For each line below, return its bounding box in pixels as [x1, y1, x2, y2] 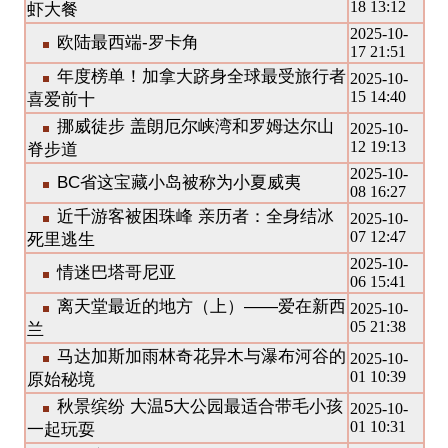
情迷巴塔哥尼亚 [56, 263, 176, 282]
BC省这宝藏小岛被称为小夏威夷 [56, 173, 301, 192]
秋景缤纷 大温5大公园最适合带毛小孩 [56, 397, 343, 416]
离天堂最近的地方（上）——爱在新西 [56, 297, 346, 316]
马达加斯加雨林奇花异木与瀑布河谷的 [56, 347, 346, 366]
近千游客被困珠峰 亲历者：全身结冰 [56, 207, 334, 226]
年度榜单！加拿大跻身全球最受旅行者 [56, 67, 346, 86]
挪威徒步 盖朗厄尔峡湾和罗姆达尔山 [56, 117, 334, 136]
